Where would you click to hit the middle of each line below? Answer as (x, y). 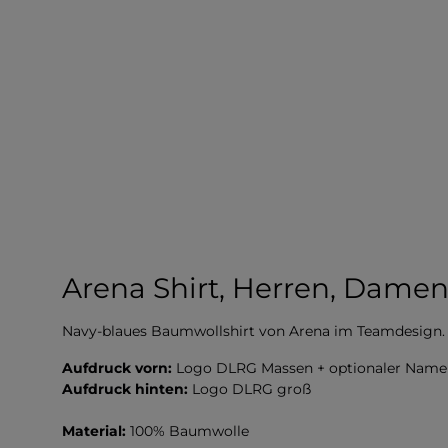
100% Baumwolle (187, 430)
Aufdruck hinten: (127, 388)
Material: (94, 430)
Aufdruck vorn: (119, 367)
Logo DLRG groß (251, 388)
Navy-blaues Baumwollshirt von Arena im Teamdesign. (253, 330)
